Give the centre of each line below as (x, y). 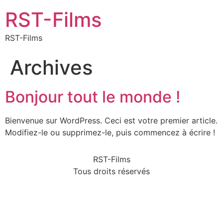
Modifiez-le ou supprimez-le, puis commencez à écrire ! (110, 132)
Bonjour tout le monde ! (93, 97)
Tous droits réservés (111, 171)
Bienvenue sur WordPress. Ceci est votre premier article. (111, 120)
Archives (51, 67)
